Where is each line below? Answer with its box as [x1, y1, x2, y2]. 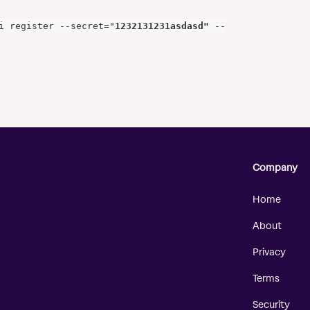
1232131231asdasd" [115, 20, 209, 31]
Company [253, 162, 298, 174]
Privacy [253, 246, 286, 259]
